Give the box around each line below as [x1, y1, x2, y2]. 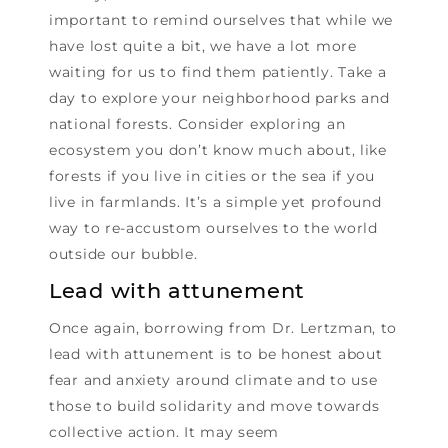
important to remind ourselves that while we [49, 11, 394, 30]
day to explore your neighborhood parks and [49, 89, 390, 108]
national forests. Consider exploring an [49, 115, 346, 134]
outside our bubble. [49, 245, 202, 264]
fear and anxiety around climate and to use [49, 371, 378, 390]
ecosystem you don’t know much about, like [49, 141, 387, 160]
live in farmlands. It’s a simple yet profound [49, 193, 382, 212]
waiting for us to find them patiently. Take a [49, 63, 387, 82]
